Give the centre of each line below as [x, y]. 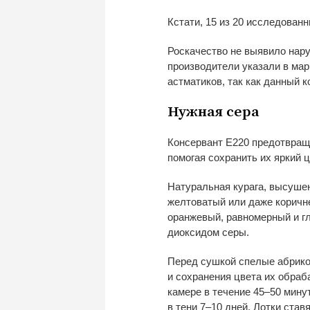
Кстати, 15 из [199, 21]
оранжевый [194, 217]
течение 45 [238, 291]
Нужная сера [213, 112]
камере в [189, 291]
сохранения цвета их [226, 276]
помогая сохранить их [219, 157]
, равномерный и [260, 217]
